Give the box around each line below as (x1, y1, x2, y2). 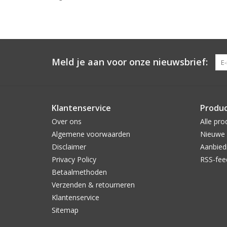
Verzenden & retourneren (52, 180, 135, 190)
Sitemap (52, 205, 79, 215)
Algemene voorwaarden (52, 129, 130, 139)
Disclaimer (52, 142, 86, 152)
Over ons (52, 117, 82, 127)
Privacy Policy (52, 155, 96, 165)
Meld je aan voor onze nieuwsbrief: (52, 56, 208, 68)
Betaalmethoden (52, 167, 107, 177)
